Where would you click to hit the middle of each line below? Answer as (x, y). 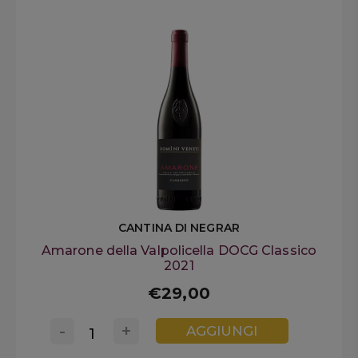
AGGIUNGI (222, 331)
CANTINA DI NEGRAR (179, 227)
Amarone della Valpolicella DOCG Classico (179, 250)
